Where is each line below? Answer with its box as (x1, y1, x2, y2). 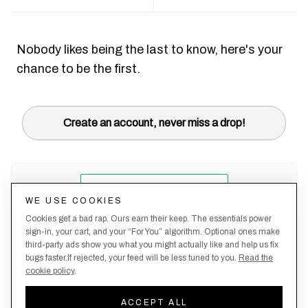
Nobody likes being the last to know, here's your (16, 43, 283, 56)
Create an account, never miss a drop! (63, 117, 245, 129)
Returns (214, 278, 250, 288)
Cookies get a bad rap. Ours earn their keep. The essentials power (25, 214, 272, 223)
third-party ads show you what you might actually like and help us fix (25, 240, 278, 250)
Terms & (11, 278, 47, 288)
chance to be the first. (16, 62, 140, 76)
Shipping (164, 278, 203, 288)
